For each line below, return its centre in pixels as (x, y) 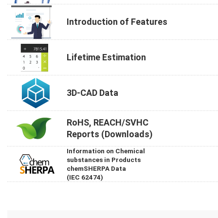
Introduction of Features (117, 22)
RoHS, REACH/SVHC (108, 123)
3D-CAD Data (92, 93)
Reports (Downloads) (110, 134)
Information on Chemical (106, 151)
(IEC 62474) (85, 177)
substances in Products (104, 160)
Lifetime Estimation (106, 57)
